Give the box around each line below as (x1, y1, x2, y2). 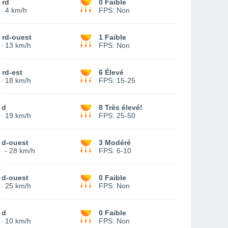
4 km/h (5, 6, 27, 14)
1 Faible (99, 33, 126, 41)
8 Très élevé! (99, 103, 142, 111)
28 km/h (9, 147, 35, 155)
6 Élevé (99, 68, 124, 76)
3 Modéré (99, 138, 131, 147)
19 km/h (5, 111, 31, 120)
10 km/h (5, 217, 31, 225)
